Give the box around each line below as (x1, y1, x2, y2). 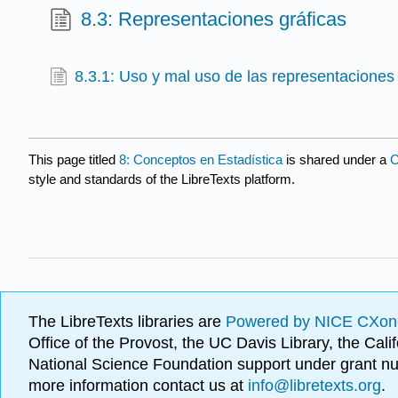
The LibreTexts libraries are (28, 313, 226, 331)
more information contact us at (28, 377, 243, 395)
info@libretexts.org (243, 377, 381, 395)
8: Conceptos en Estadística (119, 152, 283, 168)
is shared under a (283, 152, 390, 168)
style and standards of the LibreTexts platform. (28, 171, 295, 187)
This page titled (28, 152, 119, 168)
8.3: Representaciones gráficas (81, 8, 347, 31)
